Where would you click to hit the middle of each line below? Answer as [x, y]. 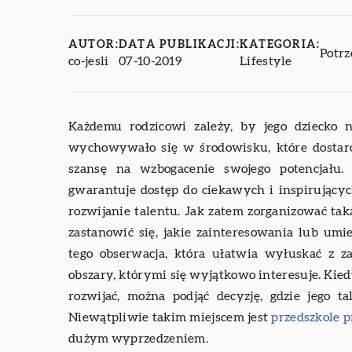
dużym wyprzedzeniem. [139, 339]
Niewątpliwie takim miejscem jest [170, 318]
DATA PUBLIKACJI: [179, 45]
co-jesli [89, 62]
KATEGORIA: [280, 45]
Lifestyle [266, 62]
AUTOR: [93, 45]
